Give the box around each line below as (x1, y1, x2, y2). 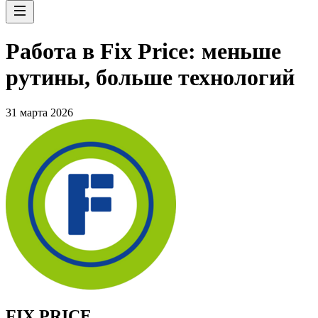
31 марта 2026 (6, 106, 73, 119)
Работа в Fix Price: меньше (6, 38, 281, 65)
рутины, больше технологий (6, 65, 295, 91)
